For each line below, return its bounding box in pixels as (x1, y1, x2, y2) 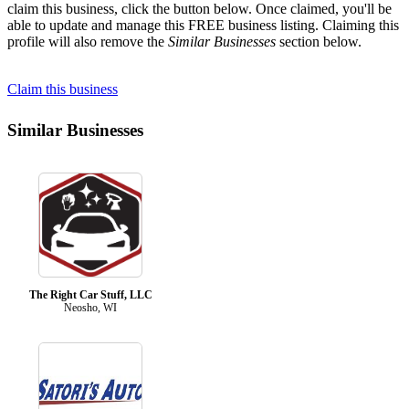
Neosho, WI (64, 300, 117, 314)
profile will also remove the (7, 34, 168, 50)
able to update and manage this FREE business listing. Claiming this (7, 17, 399, 34)
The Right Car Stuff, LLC (28, 288, 152, 301)
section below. (276, 34, 362, 50)
